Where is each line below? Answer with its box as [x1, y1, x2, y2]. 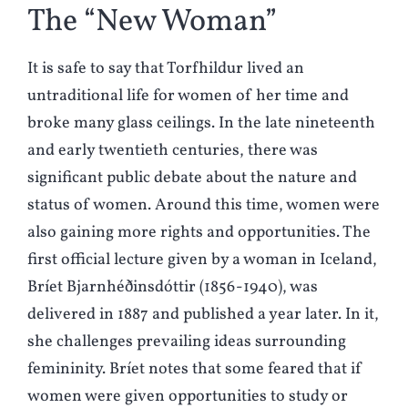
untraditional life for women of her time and [27, 85, 349, 108]
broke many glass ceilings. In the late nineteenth [27, 112, 375, 136]
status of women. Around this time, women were [27, 194, 380, 218]
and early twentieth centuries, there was [27, 139, 318, 163]
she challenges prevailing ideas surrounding [27, 331, 346, 354]
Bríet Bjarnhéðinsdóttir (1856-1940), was [27, 276, 318, 300]
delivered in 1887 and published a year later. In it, [27, 303, 379, 327]
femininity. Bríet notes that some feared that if [27, 358, 362, 382]
